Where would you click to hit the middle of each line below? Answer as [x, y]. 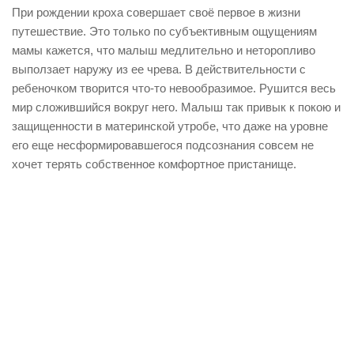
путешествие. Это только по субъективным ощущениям [164, 31]
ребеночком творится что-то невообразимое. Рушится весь [174, 88]
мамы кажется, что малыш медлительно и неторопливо [164, 50]
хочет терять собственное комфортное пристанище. [154, 164]
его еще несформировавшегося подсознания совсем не [163, 145]
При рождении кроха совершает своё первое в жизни [156, 12]
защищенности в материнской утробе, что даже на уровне [170, 126]
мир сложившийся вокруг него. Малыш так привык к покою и [176, 107]
